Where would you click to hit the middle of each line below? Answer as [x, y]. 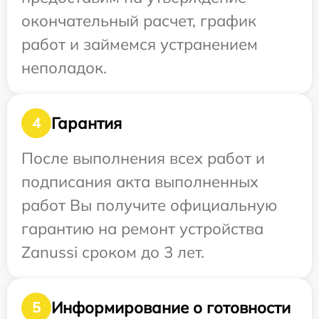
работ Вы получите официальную [149, 205]
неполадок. [64, 68]
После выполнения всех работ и [143, 158]
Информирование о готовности [171, 307]
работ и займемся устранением [140, 44]
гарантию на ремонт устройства [142, 229]
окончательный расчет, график [139, 21]
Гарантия [87, 123]
